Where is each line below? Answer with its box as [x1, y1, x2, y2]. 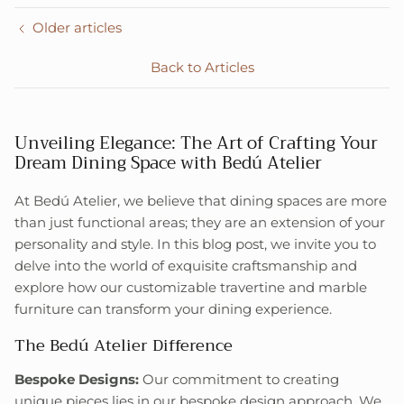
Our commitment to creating [139, 371, 339, 389]
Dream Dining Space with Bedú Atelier [14, 148, 322, 179]
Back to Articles [150, 59, 254, 77]
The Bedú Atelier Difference [14, 331, 233, 361]
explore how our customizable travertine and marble [14, 279, 367, 297]
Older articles [32, 19, 122, 37]
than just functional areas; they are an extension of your [14, 214, 385, 232]
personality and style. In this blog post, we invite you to [14, 235, 376, 253]
